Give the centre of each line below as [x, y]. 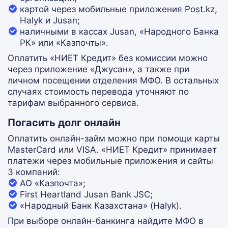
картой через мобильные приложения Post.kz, [119, 9]
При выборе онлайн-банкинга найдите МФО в [106, 221]
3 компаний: [34, 172]
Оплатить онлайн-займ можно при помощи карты [114, 138]
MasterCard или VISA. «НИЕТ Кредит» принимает [112, 150]
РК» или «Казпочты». [64, 43]
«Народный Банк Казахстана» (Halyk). [101, 206]
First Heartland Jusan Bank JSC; [86, 194]
